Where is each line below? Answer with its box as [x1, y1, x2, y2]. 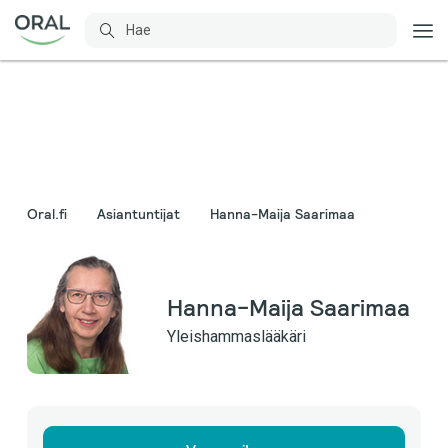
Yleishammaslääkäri [167, 326, 306, 346]
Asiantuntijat [97, 205, 180, 223]
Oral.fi [27, 205, 67, 223]
